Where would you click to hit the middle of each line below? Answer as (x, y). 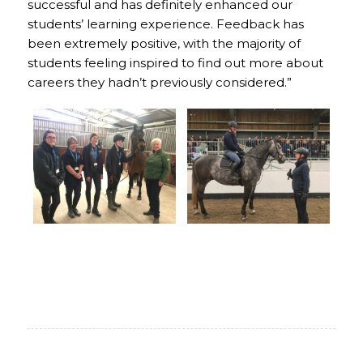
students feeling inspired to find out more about (175, 63)
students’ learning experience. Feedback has (165, 24)
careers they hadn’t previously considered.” (159, 82)
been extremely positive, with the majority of (164, 43)
